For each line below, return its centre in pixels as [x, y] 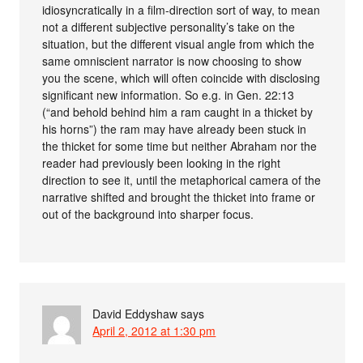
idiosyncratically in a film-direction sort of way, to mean [181, 10]
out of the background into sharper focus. [148, 214]
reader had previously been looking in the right [162, 163]
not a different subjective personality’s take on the [169, 27]
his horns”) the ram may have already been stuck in [175, 129]
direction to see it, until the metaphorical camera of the [182, 180]
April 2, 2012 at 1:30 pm [154, 331]
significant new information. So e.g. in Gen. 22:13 [169, 95]
